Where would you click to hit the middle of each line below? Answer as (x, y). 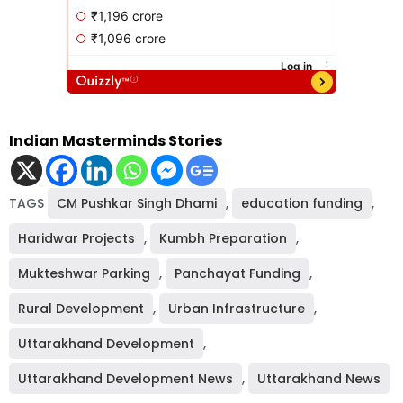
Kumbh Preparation (223, 239)
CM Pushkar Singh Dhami (137, 204)
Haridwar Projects (76, 239)
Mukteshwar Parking (84, 274)
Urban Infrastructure (237, 309)
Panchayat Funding (237, 274)
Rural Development (81, 309)
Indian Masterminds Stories (116, 141)
